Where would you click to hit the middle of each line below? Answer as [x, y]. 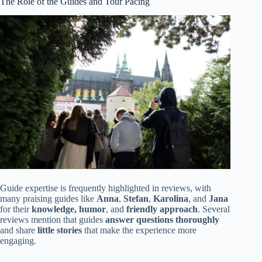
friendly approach [162, 209]
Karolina [171, 198]
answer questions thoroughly [162, 219]
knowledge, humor [69, 209]
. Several [214, 209]
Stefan [136, 198]
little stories [60, 230]
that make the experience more [139, 230]
